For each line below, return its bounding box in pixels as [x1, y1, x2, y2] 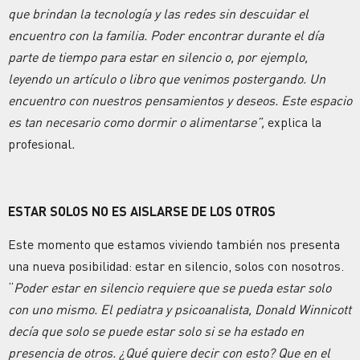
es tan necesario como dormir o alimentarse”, [8, 114, 268, 131]
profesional [8, 136, 72, 153]
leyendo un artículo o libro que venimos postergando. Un [8, 71, 325, 88]
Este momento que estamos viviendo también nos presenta [8, 236, 340, 253]
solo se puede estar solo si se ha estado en [65, 323, 304, 340]
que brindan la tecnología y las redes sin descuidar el [8, 6, 309, 22]
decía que [8, 323, 65, 340]
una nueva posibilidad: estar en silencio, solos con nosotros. [8, 258, 344, 275]
